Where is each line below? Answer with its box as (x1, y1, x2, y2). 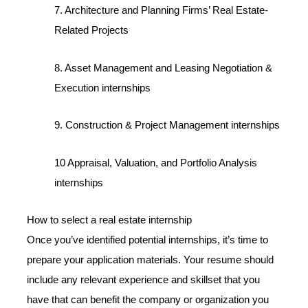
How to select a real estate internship (27, 214, 192, 226)
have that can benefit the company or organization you (27, 294, 269, 306)
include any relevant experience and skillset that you (27, 274, 261, 286)
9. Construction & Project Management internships (54, 120, 280, 131)
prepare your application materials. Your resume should (27, 254, 274, 266)
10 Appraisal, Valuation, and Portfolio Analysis (54, 157, 258, 168)
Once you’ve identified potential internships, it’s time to (27, 234, 269, 246)
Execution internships (54, 82, 151, 93)
